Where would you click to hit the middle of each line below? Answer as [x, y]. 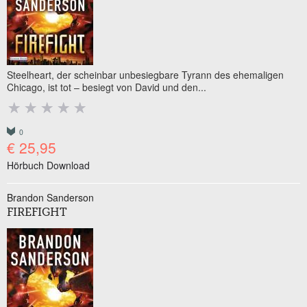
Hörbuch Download [48, 165]
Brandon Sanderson [50, 197]
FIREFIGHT [37, 213]
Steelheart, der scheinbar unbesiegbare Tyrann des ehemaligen [145, 75]
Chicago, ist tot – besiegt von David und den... [107, 87]
